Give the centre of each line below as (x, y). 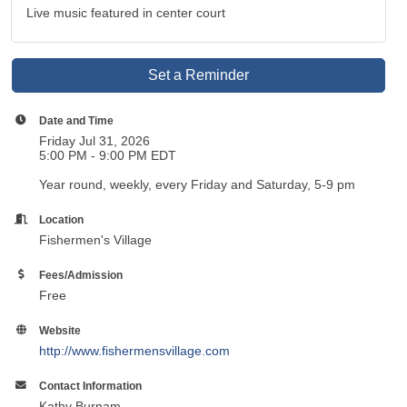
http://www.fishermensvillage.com (135, 350)
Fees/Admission (81, 274)
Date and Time (77, 120)
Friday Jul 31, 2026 (95, 140)
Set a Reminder (199, 74)
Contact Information (91, 385)
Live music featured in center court (126, 12)
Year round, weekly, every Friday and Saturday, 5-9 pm (198, 184)
